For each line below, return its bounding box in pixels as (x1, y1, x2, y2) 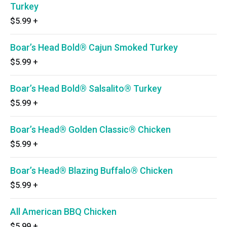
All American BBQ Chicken (10, 206, 117, 217)
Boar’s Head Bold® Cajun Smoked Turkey (10, 42, 178, 53)
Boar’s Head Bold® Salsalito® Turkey (10, 83, 162, 94)
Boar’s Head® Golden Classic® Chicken (10, 124, 171, 135)
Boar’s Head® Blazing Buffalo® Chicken (10, 165, 173, 176)
